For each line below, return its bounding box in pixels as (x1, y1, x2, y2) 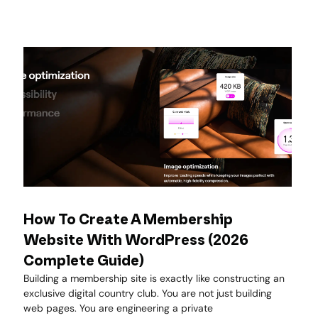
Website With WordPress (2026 (23, 231, 248, 249)
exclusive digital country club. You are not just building (23, 286, 272, 300)
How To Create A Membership (23, 211, 233, 229)
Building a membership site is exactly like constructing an (23, 271, 285, 285)
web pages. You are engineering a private (23, 301, 213, 314)
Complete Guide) (23, 252, 144, 270)
